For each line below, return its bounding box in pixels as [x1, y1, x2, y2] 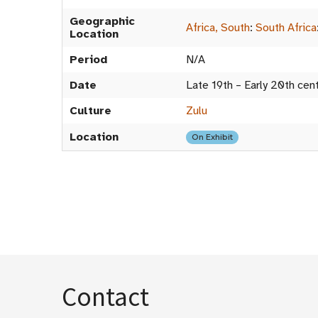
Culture [70, 104, 111, 118]
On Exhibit [192, 132, 233, 142]
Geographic [70, 14, 135, 28]
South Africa [256, 21, 317, 35]
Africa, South [186, 21, 250, 35]
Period [70, 53, 107, 67]
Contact [62, 280, 149, 313]
